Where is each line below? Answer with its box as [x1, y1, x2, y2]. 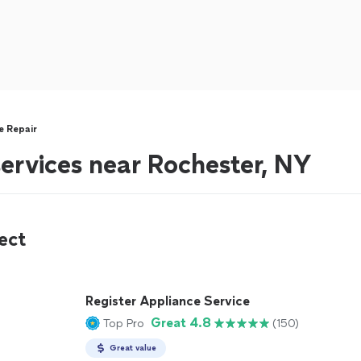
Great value [110, 342, 156, 353]
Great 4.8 [151, 315, 211, 330]
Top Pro [103, 316, 144, 330]
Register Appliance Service [85, 293, 250, 309]
